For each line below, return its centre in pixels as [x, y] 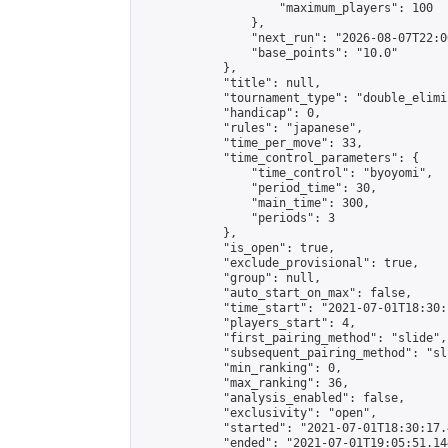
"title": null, [230, 83]
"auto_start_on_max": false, [275, 293]
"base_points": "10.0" [268, 53]
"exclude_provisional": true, [279, 263]
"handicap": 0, [230, 113]
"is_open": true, [237, 248]
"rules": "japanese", [251, 128]
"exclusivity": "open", [258, 413]
